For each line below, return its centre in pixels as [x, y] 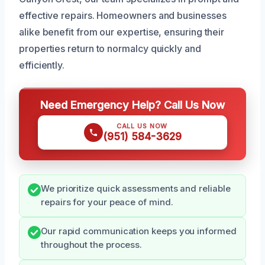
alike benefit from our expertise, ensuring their [122, 32]
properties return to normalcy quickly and [110, 49]
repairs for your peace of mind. [107, 203]
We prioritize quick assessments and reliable [136, 189]
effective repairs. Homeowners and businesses [123, 16]
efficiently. [42, 65]
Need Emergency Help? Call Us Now [132, 105]
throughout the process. [92, 245]
